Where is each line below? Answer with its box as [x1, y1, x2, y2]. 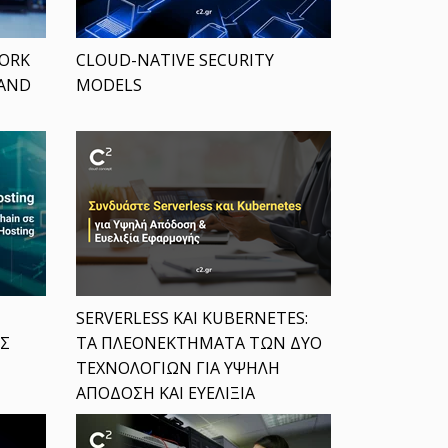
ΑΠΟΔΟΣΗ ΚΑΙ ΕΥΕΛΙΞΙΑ [75, 382, 255, 405]
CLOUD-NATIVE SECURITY [75, 49, 274, 72]
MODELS [75, 74, 142, 97]
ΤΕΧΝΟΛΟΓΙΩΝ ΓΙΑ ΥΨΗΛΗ [75, 357, 280, 380]
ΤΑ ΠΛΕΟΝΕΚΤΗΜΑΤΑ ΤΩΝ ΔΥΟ [75, 332, 322, 355]
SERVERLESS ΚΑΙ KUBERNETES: [75, 307, 308, 330]
